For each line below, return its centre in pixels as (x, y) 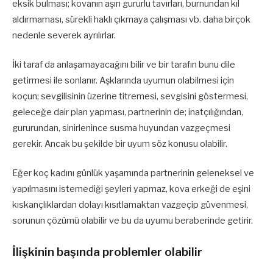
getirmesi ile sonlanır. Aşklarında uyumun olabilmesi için (123, 80)
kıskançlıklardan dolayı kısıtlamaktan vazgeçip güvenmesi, (130, 205)
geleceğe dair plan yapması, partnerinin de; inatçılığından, (128, 112)
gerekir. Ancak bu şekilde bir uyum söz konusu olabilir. (120, 144)
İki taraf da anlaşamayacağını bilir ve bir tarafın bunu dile (124, 64)
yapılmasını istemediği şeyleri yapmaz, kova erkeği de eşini (131, 189)
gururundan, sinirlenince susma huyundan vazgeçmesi (121, 128)
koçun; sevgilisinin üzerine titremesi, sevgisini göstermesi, (130, 96)
